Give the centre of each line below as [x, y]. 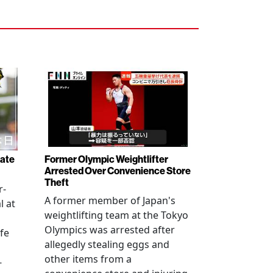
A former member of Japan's [110, 200]
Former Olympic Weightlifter [106, 159]
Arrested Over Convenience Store [118, 171]
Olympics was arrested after [110, 230]
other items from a [88, 259]
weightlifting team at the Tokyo [116, 215]
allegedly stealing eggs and [107, 244]
